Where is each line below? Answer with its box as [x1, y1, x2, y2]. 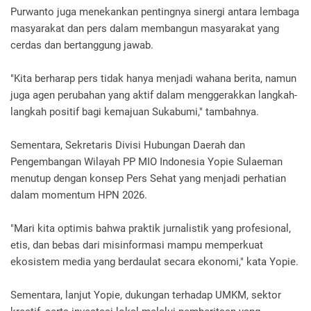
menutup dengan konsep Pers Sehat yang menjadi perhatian [10, 172, 286, 185]
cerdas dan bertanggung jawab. [10, 39, 153, 51]
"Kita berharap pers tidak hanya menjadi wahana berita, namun [10, 72, 296, 85]
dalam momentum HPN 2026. [10, 189, 150, 201]
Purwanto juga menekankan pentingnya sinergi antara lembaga [10, 6, 299, 18]
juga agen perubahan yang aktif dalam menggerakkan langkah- [10, 89, 297, 101]
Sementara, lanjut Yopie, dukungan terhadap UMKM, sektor [10, 289, 281, 301]
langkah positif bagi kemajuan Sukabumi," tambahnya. [10, 106, 259, 118]
